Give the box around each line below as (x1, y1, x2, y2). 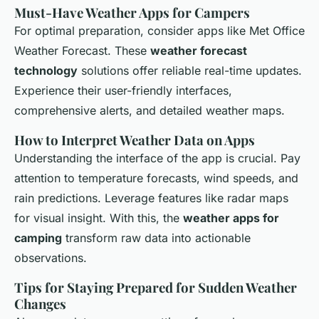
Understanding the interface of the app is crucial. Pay (14, 150, 300, 165)
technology (14, 63, 78, 78)
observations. (14, 250, 87, 265)
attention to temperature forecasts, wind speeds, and (14, 170, 298, 185)
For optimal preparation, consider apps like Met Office (14, 23, 305, 38)
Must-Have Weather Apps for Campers (14, 3, 250, 21)
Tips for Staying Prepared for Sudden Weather (14, 278, 297, 296)
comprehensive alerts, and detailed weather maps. (14, 103, 285, 117)
